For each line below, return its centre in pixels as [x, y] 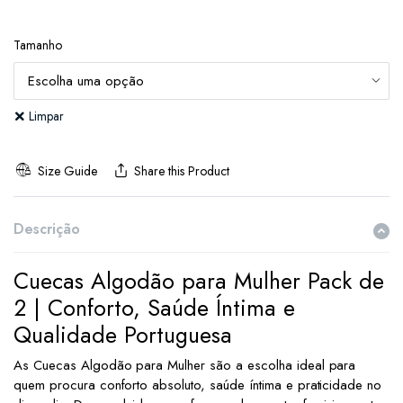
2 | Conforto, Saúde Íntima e [154, 308]
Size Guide [67, 171]
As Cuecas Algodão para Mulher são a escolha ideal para [185, 366]
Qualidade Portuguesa [123, 335]
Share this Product [182, 171]
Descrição [47, 229]
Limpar [46, 116]
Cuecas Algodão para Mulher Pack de [199, 281]
